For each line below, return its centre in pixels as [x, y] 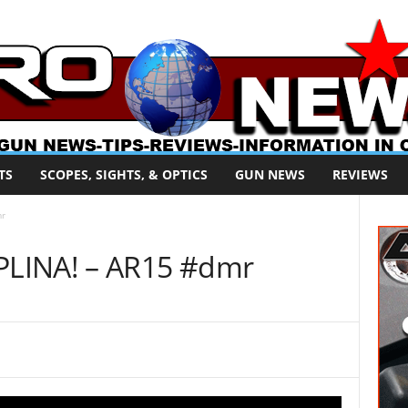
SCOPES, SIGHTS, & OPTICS [123, 174]
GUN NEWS [270, 174]
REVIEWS [360, 174]
